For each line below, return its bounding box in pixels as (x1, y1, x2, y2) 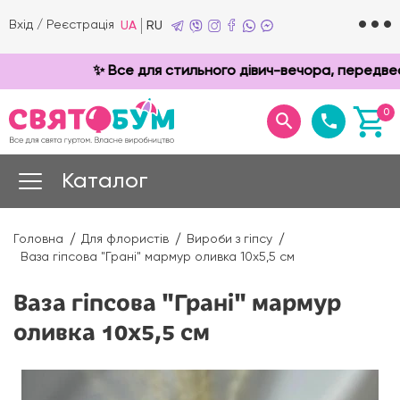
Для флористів (81, 233, 169, 246)
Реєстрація (46, 19, 114, 31)
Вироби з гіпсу (187, 233, 272, 246)
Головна (13, 233, 63, 246)
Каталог (62, 170, 148, 192)
